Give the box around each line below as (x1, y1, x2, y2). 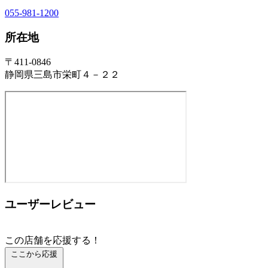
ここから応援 (11, 249, 57, 258)
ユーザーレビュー (5, 197, 96, 211)
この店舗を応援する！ (5, 234, 100, 245)
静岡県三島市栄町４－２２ (5, 69, 120, 80)
